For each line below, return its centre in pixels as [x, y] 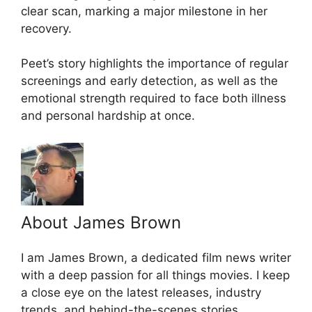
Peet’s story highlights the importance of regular [155, 64]
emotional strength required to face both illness [154, 99]
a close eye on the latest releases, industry [141, 292]
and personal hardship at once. [108, 116]
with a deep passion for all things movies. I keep [155, 275]
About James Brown [101, 222]
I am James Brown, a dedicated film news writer [156, 257]
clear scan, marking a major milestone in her [144, 11]
